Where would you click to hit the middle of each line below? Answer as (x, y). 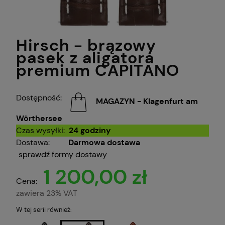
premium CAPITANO (98, 70)
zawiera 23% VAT (47, 193)
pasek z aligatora (85, 58)
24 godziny (90, 130)
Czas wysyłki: (40, 130)
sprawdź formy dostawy (63, 154)
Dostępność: (39, 97)
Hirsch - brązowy (86, 45)
